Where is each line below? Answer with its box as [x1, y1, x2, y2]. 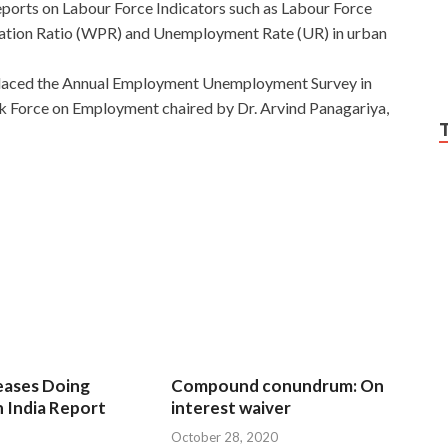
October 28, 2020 [171, 428, 279, 445]
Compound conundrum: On [171, 375, 385, 397]
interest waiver [171, 397, 292, 419]
